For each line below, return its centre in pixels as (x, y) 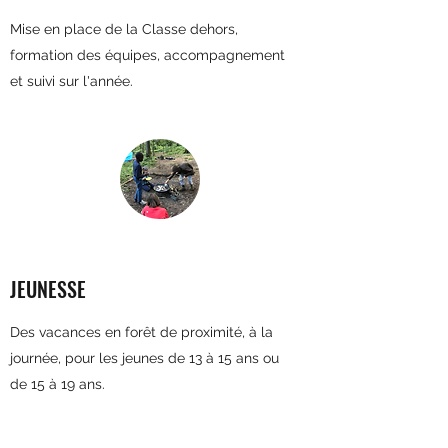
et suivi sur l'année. (71, 81)
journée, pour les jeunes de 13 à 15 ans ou (144, 358)
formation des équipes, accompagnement (147, 55)
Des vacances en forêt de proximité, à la (141, 332)
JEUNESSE (48, 289)
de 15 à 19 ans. (57, 384)
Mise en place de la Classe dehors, (124, 29)
